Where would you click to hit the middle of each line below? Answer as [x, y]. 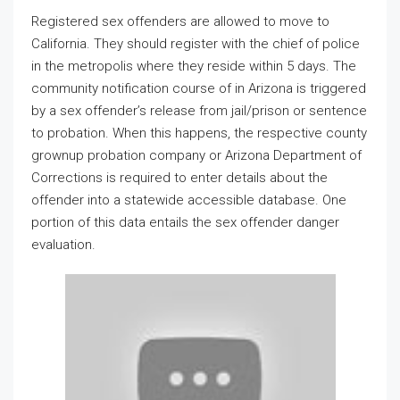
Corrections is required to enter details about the [179, 178]
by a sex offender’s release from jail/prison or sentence [199, 111]
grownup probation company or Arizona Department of [196, 155]
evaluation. [63, 245]
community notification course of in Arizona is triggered [199, 88]
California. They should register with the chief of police [196, 44]
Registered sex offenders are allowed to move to [180, 21]
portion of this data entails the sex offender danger [185, 222]
